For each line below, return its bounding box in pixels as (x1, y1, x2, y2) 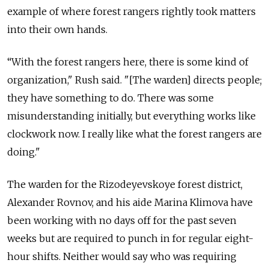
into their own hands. (7, 23, 107, 36)
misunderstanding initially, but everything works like (7, 110, 256, 122)
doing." (7, 146, 40, 159)
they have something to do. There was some (7, 92, 214, 104)
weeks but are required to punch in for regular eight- (7, 232, 253, 245)
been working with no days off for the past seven (7, 214, 237, 227)
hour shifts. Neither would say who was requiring (7, 250, 237, 263)
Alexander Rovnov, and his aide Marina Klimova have (7, 196, 253, 209)
